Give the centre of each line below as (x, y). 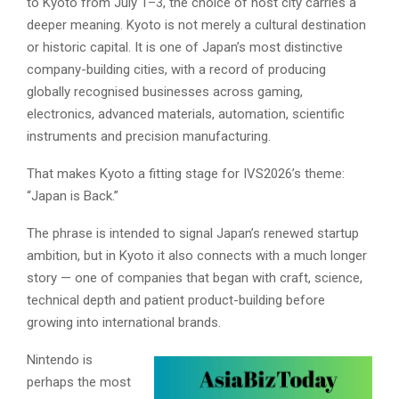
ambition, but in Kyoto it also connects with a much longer (197, 256)
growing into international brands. (124, 323)
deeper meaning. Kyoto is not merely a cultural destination (196, 25)
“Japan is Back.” (73, 196)
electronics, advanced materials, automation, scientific (186, 114)
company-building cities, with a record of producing (176, 70)
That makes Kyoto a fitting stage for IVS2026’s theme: (186, 174)
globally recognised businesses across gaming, (165, 92)
